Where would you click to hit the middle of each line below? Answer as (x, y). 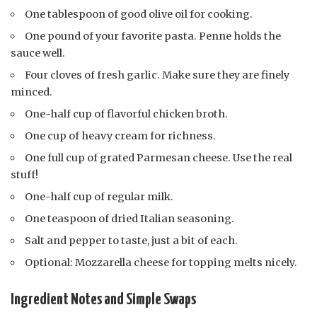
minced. (31, 92)
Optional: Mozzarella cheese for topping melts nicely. (161, 262)
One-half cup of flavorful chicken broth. (127, 114)
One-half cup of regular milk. (99, 196)
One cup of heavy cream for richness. (121, 136)
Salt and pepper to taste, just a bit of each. (132, 240)
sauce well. (38, 53)
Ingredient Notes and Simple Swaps (103, 299)
